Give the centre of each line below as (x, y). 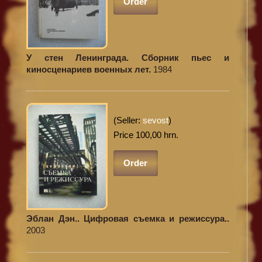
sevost (155, 120)
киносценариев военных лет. (90, 69)
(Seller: (128, 120)
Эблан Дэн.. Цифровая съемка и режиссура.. (131, 219)
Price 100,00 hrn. (146, 135)
